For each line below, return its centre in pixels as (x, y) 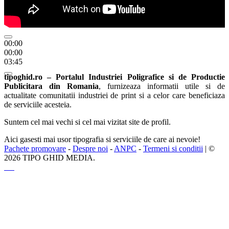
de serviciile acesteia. (38, 105)
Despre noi (90, 149)
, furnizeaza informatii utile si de (162, 86)
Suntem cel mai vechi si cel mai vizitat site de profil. (87, 122)
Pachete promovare (35, 149)
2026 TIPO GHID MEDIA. (50, 158)
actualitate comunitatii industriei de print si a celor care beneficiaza (114, 96)
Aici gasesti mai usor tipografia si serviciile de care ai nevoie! (102, 140)
